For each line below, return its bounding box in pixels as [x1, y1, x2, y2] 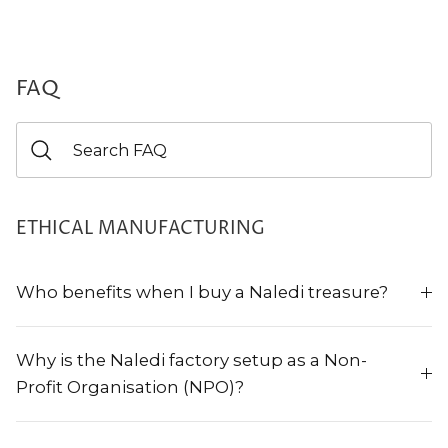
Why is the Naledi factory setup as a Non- [16, 350, 367, 371]
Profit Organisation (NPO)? [16, 377, 244, 398]
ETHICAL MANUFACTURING [16, 216, 265, 242]
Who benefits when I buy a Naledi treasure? [16, 282, 388, 303]
